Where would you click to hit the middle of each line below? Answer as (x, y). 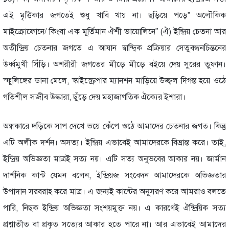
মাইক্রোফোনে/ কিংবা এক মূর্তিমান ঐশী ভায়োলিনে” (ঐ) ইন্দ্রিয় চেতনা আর (114, 31)
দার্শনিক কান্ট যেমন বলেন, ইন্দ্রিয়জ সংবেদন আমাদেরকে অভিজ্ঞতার (114, 175)
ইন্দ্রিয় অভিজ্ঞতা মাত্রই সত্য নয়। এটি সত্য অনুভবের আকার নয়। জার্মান (114, 159)
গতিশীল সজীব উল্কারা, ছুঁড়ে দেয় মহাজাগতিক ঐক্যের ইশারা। (94, 97)
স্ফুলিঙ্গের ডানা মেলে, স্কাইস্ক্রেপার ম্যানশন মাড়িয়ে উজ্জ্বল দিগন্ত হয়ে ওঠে (114, 81)
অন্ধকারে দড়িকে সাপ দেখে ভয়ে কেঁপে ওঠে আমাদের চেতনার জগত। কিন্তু (114, 126)
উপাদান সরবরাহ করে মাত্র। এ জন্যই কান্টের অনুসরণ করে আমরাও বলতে (114, 191)
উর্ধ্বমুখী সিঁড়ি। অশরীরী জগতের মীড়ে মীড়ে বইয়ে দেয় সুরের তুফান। (114, 64)
